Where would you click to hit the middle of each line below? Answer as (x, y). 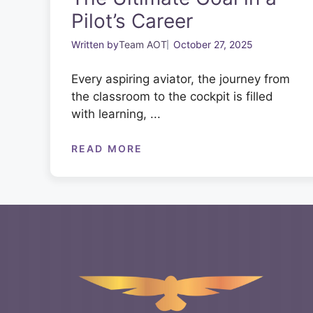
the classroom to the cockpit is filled (172, 97)
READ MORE (107, 148)
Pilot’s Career (132, 21)
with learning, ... (116, 114)
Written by (95, 45)
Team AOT (143, 45)
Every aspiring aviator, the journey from (181, 79)
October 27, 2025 (213, 45)
